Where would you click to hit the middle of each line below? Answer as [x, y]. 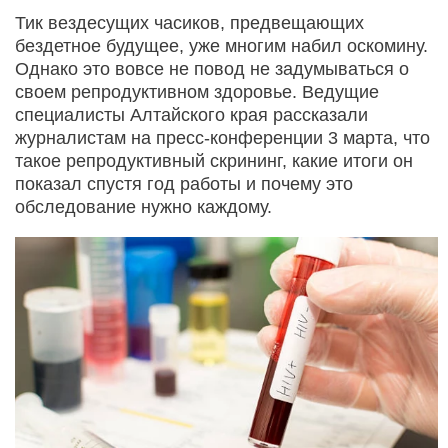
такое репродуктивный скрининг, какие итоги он [214, 160]
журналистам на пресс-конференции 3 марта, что [222, 137]
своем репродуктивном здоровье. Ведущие [197, 91]
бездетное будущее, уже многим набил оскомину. [221, 45]
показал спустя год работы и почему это [184, 183]
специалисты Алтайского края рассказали [191, 114]
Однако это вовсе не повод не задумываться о [212, 68]
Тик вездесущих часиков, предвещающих [189, 22]
